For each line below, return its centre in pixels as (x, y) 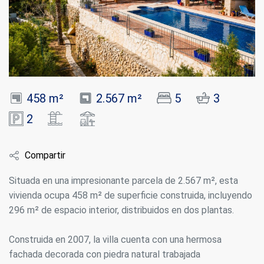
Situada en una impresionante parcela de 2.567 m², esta (123, 181)
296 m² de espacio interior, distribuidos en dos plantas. (121, 210)
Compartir (45, 156)
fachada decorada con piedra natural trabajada (105, 255)
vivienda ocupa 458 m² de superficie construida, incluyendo (131, 196)
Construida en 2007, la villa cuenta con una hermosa (115, 240)
